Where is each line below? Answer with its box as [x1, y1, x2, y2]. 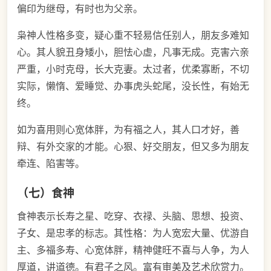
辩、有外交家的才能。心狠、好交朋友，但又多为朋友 [17, 140, 249, 152]
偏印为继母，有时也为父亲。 [17, 2, 143, 15]
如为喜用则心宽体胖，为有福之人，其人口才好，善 [17, 123, 240, 135]
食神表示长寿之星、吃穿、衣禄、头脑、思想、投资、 [17, 210, 249, 223]
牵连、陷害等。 [17, 157, 85, 169]
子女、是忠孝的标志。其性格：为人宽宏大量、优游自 [17, 227, 249, 240]
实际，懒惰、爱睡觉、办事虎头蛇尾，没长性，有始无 [17, 79, 249, 92]
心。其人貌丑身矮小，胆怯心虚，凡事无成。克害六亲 [17, 45, 249, 58]
